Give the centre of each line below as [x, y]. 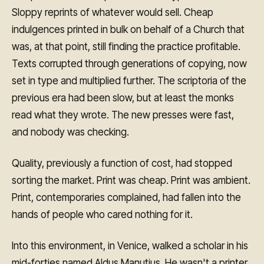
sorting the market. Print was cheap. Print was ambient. [131, 180]
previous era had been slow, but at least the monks [123, 98]
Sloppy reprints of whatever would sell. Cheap [113, 12]
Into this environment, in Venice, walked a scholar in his [130, 245]
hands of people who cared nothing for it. [102, 214]
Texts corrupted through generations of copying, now [129, 63]
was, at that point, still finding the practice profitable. [126, 46]
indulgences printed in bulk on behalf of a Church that [128, 29]
